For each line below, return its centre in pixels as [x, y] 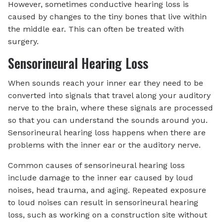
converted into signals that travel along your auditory [109, 95]
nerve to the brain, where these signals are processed [111, 108]
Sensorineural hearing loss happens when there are [107, 132]
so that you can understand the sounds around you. [108, 120]
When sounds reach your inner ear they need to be [106, 83]
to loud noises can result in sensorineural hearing [103, 202]
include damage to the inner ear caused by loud [101, 177]
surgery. [23, 42]
